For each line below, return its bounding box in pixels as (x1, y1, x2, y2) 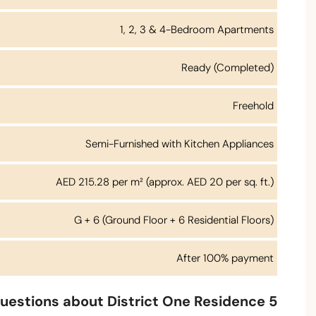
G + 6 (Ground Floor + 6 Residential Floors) (74, 213, 274, 228)
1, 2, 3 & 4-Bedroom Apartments (120, 23, 274, 37)
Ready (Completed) (181, 61, 274, 75)
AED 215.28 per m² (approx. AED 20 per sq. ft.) (56, 175, 274, 190)
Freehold (233, 99, 274, 114)
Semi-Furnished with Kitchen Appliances (85, 137, 274, 152)
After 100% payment (176, 251, 274, 266)
